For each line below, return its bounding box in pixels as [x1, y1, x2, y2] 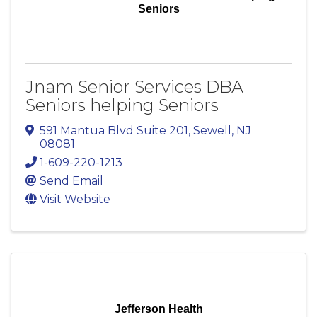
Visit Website [40, 192, 110, 206]
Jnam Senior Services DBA [25, 76, 243, 98]
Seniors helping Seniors [25, 95, 219, 116]
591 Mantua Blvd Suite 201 [40, 123, 188, 137]
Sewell [193, 123, 231, 137]
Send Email [40, 173, 103, 188]
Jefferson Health [114, 302, 203, 315]
